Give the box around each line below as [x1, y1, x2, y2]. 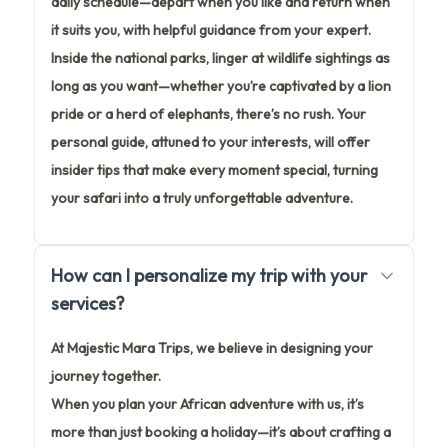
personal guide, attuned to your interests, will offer [51, 132, 370, 151]
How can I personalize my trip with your [51, 263, 367, 287]
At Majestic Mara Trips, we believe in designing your [51, 338, 373, 357]
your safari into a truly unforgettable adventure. [51, 188, 353, 207]
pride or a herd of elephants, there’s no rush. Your [51, 104, 366, 123]
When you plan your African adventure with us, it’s [51, 394, 364, 413]
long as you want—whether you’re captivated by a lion [51, 76, 391, 95]
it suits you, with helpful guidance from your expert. [51, 20, 371, 39]
